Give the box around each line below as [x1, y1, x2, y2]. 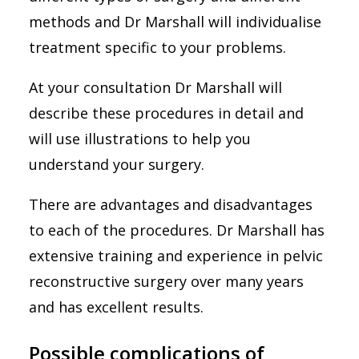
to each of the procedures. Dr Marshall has [29, 220, 325, 240]
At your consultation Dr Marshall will [29, 78, 282, 97]
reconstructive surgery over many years [29, 272, 304, 291]
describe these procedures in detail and [29, 103, 304, 123]
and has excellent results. [29, 297, 204, 317]
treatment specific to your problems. [29, 38, 290, 57]
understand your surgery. [29, 155, 208, 174]
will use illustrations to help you [29, 129, 251, 148]
